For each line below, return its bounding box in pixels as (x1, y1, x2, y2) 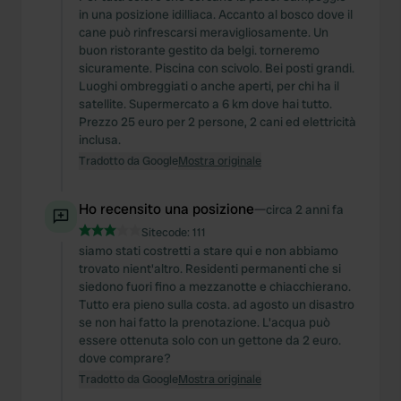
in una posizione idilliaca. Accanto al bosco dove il (79, 6, 353, 22)
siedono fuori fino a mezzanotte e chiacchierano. (79, 278, 351, 294)
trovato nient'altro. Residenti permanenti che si (79, 260, 341, 277)
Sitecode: (141, 225, 192, 240)
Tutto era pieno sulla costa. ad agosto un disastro (79, 296, 354, 312)
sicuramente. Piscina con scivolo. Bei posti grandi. (79, 60, 354, 76)
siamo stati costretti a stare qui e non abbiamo (79, 243, 338, 259)
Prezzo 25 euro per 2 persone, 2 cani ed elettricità (79, 114, 356, 130)
